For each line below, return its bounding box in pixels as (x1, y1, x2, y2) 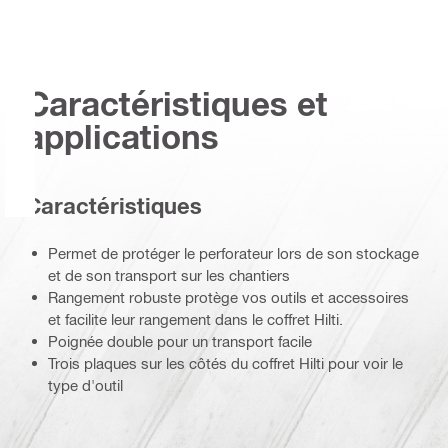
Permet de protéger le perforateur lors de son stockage (48, 243, 419, 262)
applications (25, 117, 219, 157)
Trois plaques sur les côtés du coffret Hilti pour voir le (48, 353, 403, 372)
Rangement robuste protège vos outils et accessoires (48, 287, 409, 306)
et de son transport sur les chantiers (48, 265, 290, 284)
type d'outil (48, 375, 123, 394)
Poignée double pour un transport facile (48, 331, 312, 350)
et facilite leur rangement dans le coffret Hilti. (48, 309, 343, 328)
